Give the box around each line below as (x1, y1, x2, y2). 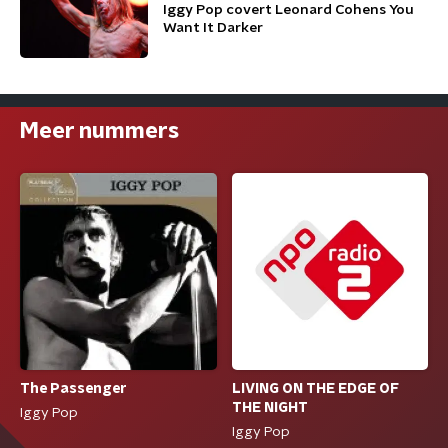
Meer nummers (20, 120, 179, 142)
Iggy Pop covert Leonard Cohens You (163, 3, 414, 17)
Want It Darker (163, 21, 263, 35)
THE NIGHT (231, 400, 308, 415)
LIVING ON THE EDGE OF (231, 381, 399, 396)
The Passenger (20, 382, 127, 397)
